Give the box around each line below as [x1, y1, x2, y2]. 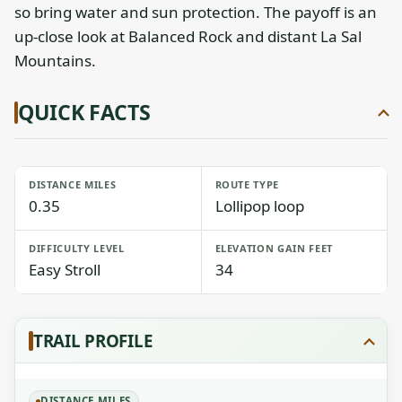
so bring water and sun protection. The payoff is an [14, 2, 377, 22]
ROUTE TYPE [214, 178, 280, 191]
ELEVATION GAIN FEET [214, 241, 334, 255]
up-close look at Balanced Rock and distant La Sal [14, 26, 362, 47]
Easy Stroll [29, 259, 100, 280]
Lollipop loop [214, 196, 304, 216]
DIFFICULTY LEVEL [29, 241, 125, 255]
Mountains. [14, 50, 96, 71]
